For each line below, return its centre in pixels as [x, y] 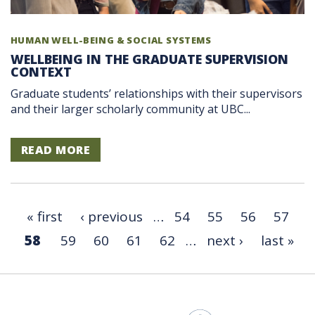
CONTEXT [41, 71]
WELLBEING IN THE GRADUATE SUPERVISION [149, 59]
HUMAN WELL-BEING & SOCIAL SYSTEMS [111, 40]
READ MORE [56, 149]
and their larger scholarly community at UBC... [130, 109]
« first [44, 216]
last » [277, 240]
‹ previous [111, 216]
